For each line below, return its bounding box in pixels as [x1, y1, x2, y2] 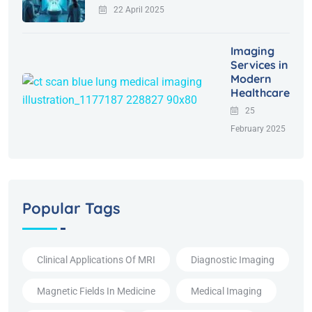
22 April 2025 [114, 5, 164, 15]
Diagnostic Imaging [191, 253, 274, 265]
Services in [231, 58, 288, 72]
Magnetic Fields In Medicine [37, 285, 155, 297]
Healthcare [231, 86, 290, 100]
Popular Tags [22, 198, 120, 219]
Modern [231, 72, 272, 86]
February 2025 [231, 124, 286, 134]
